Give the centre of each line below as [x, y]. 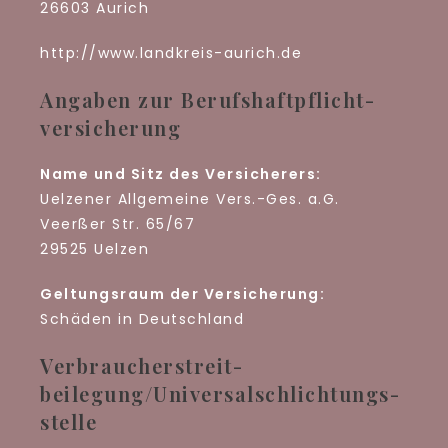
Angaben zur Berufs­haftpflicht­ [207, 99]
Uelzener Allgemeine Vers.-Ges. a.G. [190, 199]
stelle [68, 421]
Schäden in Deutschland [142, 319]
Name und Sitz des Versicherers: [181, 174]
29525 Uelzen [94, 249]
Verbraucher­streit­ [141, 365]
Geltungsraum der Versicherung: [182, 294]
